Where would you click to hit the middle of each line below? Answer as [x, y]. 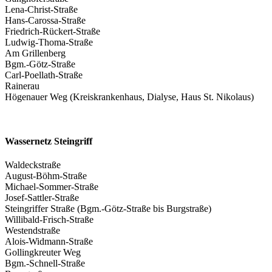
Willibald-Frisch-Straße [49, 220]
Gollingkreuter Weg [43, 253]
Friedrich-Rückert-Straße [53, 31]
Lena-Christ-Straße [41, 9]
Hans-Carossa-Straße [45, 20]
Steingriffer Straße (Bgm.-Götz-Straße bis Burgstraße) [108, 209]
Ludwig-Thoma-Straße [49, 42]
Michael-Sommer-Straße [52, 187]
